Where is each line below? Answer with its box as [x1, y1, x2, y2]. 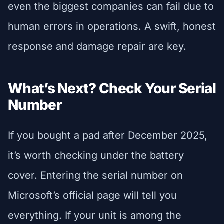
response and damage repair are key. [8, 40, 186, 52]
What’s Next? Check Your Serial [8, 79, 216, 97]
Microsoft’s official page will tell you [8, 189, 177, 201]
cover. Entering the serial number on [8, 169, 183, 181]
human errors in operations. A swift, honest [8, 20, 216, 32]
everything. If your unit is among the [8, 209, 181, 221]
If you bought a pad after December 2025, [8, 129, 207, 141]
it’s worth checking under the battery [8, 149, 184, 161]
